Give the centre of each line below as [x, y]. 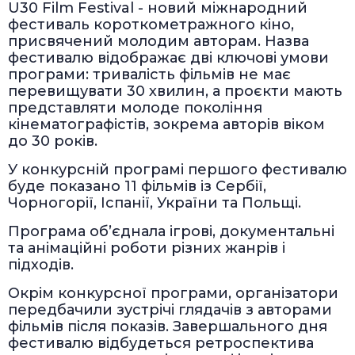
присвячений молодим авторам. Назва [158, 41]
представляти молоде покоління [135, 107]
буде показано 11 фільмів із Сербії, [137, 186]
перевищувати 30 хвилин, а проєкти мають [175, 91]
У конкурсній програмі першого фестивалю [177, 169]
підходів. [41, 264]
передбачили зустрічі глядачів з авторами [170, 309]
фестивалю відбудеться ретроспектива [161, 343]
